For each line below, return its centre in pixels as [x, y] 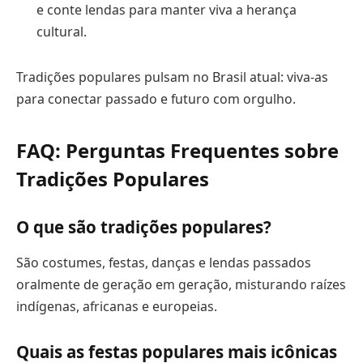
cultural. [62, 31]
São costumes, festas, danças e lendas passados [164, 262]
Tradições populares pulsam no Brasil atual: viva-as [172, 77]
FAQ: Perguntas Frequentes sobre [177, 150]
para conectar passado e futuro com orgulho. [156, 98]
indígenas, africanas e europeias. [117, 306]
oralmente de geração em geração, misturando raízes [181, 284]
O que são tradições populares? [144, 227]
